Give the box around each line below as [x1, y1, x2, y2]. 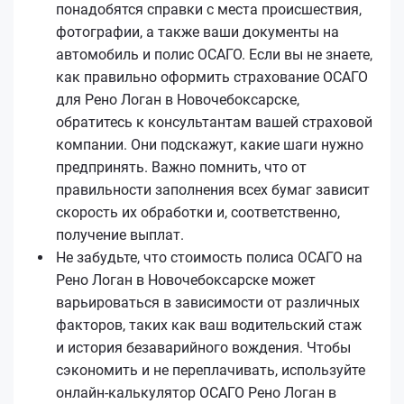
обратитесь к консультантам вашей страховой [56, 113, 372, 131]
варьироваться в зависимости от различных [56, 293, 360, 311]
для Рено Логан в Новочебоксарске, [56, 90, 299, 108]
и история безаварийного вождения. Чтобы [56, 338, 351, 356]
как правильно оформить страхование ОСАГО [56, 68, 368, 86]
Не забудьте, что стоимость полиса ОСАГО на [56, 248, 363, 266]
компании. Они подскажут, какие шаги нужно [56, 135, 363, 153]
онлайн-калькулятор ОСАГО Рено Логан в [56, 383, 336, 401]
